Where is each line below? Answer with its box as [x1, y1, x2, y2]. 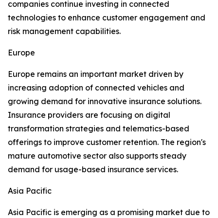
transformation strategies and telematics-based [8, 124, 189, 134]
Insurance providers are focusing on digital [8, 110, 170, 120]
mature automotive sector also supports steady [8, 151, 186, 161]
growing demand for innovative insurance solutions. [8, 96, 201, 107]
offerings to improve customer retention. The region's [8, 137, 206, 147]
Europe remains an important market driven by [8, 69, 183, 79]
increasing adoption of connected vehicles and [8, 83, 184, 93]
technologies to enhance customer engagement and [8, 13, 205, 23]
